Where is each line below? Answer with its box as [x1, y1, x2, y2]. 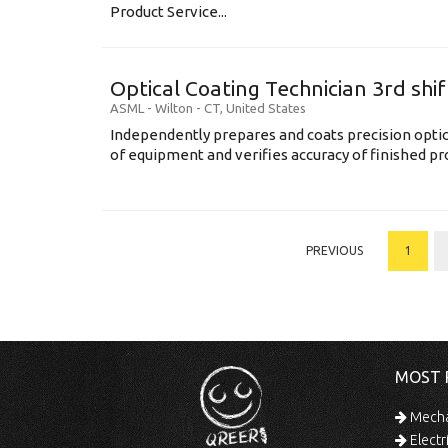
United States [226, 101, 306, 115]
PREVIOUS [305, 244, 363, 257]
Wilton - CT [155, 101, 220, 115]
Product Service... [110, 3, 227, 20]
